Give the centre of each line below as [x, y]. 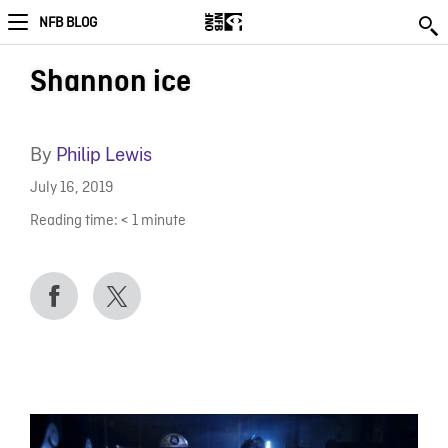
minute [163, 221]
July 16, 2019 [71, 189]
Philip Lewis [103, 154]
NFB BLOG [68, 23]
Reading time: [73, 221]
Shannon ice [110, 82]
